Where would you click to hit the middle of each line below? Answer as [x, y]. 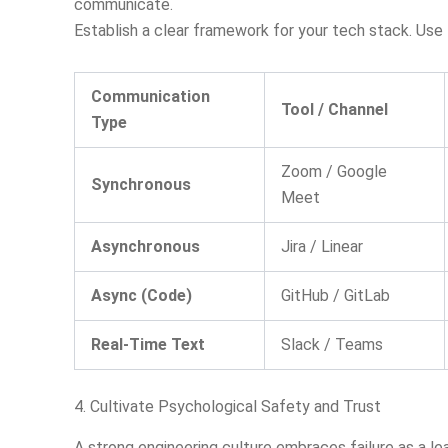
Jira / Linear [322, 247]
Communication [150, 97]
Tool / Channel [334, 110]
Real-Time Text [148, 345]
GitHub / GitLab [335, 296]
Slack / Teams [332, 345]
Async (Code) [141, 296]
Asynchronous [145, 247]
